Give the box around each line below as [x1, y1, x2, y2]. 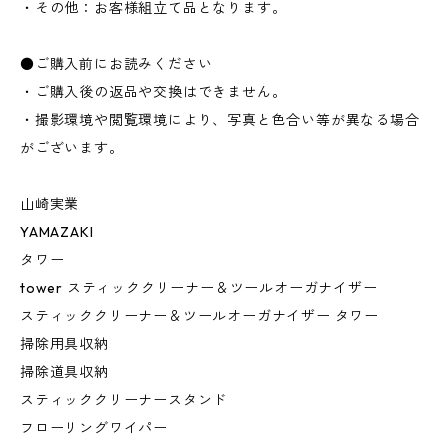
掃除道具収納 [20, 363, 109, 382]
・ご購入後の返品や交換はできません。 [20, 83, 287, 102]
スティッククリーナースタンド [20, 391, 228, 410]
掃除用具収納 [20, 335, 109, 354]
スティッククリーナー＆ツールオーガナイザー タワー [20, 307, 379, 326]
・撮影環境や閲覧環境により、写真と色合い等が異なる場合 [20, 111, 420, 130]
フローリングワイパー [20, 419, 168, 438]
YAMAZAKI [20, 223, 94, 242]
